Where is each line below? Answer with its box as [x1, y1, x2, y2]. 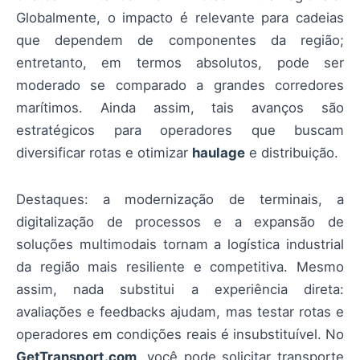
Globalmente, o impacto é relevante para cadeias [16, 9, 344, 26]
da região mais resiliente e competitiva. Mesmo [16, 259, 344, 276]
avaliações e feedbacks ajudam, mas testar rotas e [16, 304, 344, 321]
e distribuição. [245, 144, 338, 161]
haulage [192, 144, 245, 161]
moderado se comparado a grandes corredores [16, 76, 344, 93]
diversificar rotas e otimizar [16, 144, 192, 161]
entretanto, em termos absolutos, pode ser [16, 54, 344, 71]
